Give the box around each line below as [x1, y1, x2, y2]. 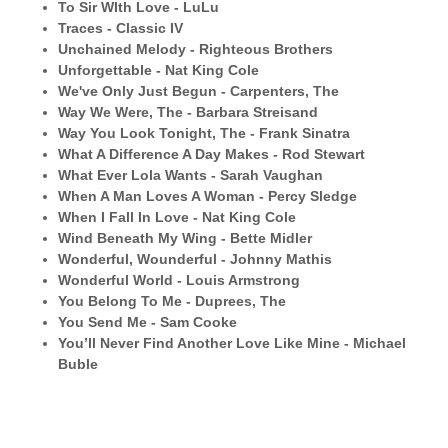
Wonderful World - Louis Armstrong [58, 272, 301, 288]
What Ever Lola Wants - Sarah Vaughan [58, 167, 324, 183]
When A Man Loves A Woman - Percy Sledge [58, 188, 358, 204]
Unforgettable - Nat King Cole [58, 62, 264, 78]
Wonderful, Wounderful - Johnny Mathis [58, 251, 333, 267]
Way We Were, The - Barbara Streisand [58, 104, 319, 120]
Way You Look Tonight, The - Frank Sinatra [58, 125, 351, 141]
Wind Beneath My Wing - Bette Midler [58, 230, 313, 246]
